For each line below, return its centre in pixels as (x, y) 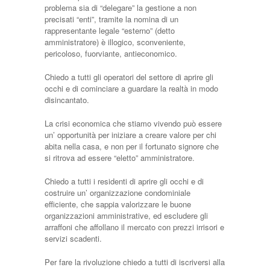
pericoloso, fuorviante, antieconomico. (111, 53)
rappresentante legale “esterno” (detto (110, 30)
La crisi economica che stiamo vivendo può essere (133, 123)
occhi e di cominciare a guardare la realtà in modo (131, 88)
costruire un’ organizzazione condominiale (118, 193)
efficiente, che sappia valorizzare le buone (118, 204)
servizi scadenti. (73, 238)
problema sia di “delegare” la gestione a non (121, 8)
